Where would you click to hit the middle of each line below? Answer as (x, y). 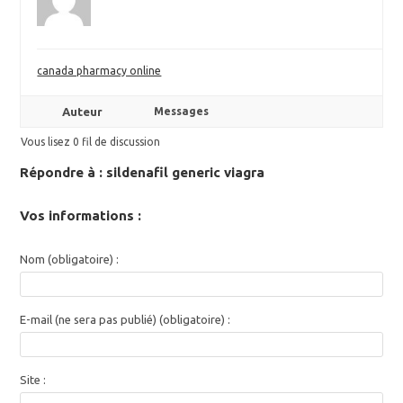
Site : (33, 380)
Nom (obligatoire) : (70, 259)
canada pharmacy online (99, 71)
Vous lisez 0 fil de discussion (91, 142)
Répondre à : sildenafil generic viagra (143, 172)
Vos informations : (81, 215)
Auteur (82, 112)
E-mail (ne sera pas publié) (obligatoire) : (125, 319)
